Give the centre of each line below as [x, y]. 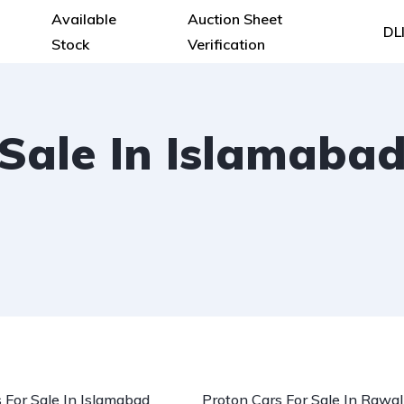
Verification [226, 44]
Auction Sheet [234, 18]
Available [83, 18]
